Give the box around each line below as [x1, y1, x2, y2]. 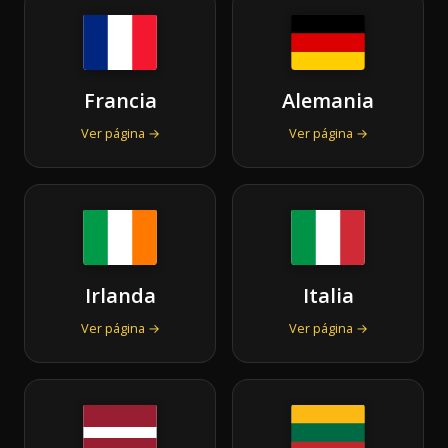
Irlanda [84, 281, 156, 309]
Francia [83, 86, 157, 114]
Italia [302, 281, 354, 309]
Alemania [282, 86, 374, 114]
